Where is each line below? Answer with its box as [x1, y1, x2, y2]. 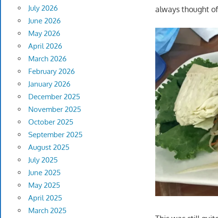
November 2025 [28, 105, 81, 114]
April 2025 [28, 193, 62, 203]
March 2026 [28, 54, 67, 64]
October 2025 [28, 117, 73, 127]
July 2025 [28, 155, 58, 165]
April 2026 [28, 41, 62, 51]
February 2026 [28, 67, 75, 76]
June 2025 [28, 168, 61, 178]
